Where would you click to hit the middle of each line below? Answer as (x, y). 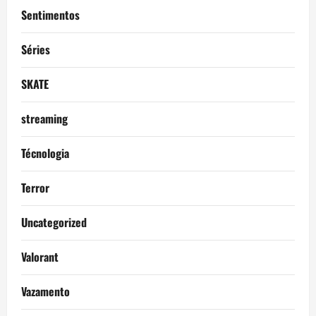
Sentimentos (50, 15)
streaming (44, 119)
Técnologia (45, 153)
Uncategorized (54, 223)
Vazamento (45, 292)
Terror (35, 188)
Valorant (40, 257)
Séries (36, 50)
